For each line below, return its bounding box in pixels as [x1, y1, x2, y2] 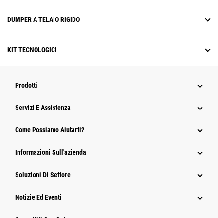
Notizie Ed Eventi [15, 193, 62, 201]
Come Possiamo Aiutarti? [15, 126, 84, 134]
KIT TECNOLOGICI [7, 46, 57, 54]
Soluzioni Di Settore [15, 171, 71, 179]
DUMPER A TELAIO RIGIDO [7, 16, 80, 24]
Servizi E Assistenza [15, 104, 71, 112]
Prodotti [15, 81, 37, 90]
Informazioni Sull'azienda [15, 148, 86, 157]
